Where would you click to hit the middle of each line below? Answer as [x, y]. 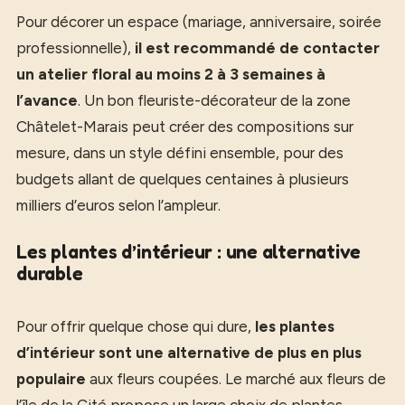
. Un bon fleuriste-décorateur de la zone [214, 100]
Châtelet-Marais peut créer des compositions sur [185, 126]
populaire [51, 379]
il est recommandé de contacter [257, 47]
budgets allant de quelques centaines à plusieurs [183, 179]
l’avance [47, 100]
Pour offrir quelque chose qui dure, [136, 326]
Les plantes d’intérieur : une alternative [188, 252]
